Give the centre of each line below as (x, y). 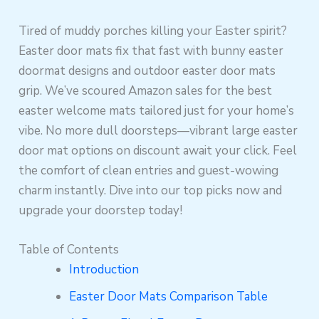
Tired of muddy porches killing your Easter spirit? (153, 31)
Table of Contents (69, 250)
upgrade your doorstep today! (101, 210)
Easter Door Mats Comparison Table (169, 297)
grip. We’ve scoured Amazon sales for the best (146, 91)
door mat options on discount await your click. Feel (158, 151)
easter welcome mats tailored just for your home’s (157, 111)
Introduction (104, 270)
